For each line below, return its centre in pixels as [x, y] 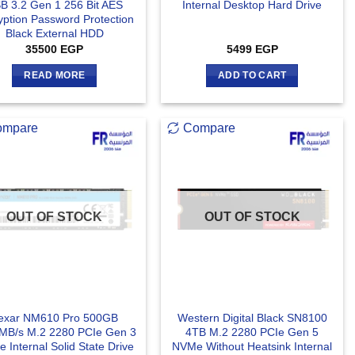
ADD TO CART [252, 75]
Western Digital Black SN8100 [252, 318]
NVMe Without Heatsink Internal [252, 347]
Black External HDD [54, 33]
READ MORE [55, 75]
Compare [210, 128]
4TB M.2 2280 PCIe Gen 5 [252, 332]
